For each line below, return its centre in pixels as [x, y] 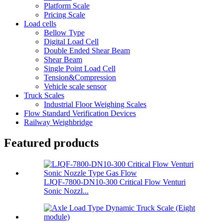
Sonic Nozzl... [66, 191]
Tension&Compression [80, 77]
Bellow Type [64, 32]
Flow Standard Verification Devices [80, 113]
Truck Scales [44, 95]
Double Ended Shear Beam [87, 50]
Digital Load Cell [71, 41]
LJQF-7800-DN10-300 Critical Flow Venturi [115, 182]
